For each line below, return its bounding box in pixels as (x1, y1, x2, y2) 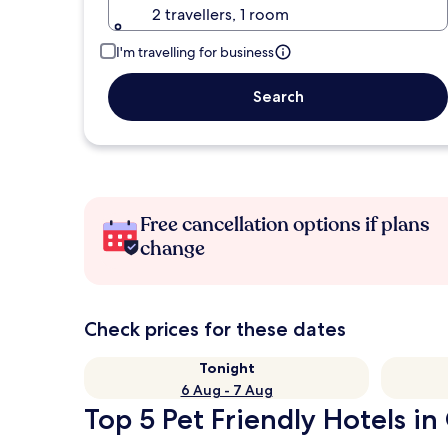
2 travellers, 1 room (152, 4, 289, 25)
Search (252, 87, 304, 106)
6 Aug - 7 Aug (180, 381, 273, 399)
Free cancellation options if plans (140, 211, 430, 238)
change (140, 235, 205, 262)
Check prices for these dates (84, 317, 346, 341)
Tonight (198, 359, 255, 377)
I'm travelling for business (116, 43, 274, 61)
